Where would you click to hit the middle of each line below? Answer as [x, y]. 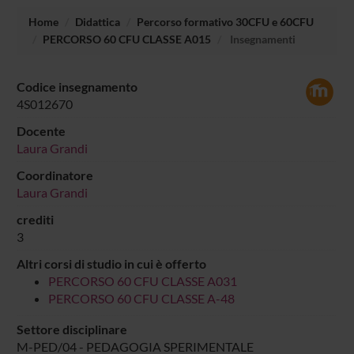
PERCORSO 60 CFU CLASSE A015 [126, 39]
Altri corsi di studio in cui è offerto [111, 263]
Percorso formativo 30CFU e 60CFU [225, 21]
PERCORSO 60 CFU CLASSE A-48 [141, 298]
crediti [35, 219]
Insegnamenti [261, 39]
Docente [41, 130]
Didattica [97, 21]
